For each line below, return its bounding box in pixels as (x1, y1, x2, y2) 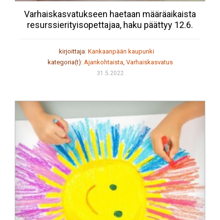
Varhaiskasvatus (126, 58, 173, 66)
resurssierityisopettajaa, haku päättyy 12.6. (27, 20, 193, 30)
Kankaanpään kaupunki (87, 48, 154, 55)
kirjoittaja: (58, 48, 88, 55)
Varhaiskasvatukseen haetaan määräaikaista (24, 9, 196, 20)
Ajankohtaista (83, 58, 123, 66)
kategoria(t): (47, 58, 84, 66)
